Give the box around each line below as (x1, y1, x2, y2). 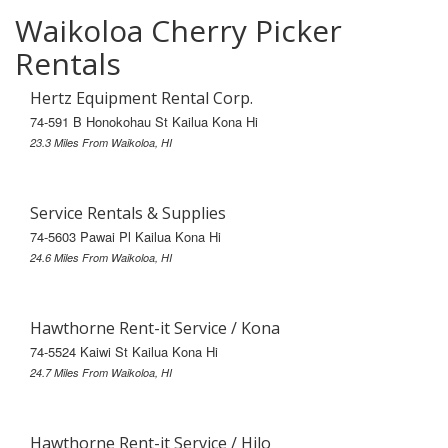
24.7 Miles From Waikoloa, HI (30, 364, 172, 380)
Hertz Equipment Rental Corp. (30, 86, 253, 109)
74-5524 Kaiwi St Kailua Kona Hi (30, 341, 218, 361)
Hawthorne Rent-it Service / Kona (30, 316, 280, 339)
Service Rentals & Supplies (30, 201, 226, 224)
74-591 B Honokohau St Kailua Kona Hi (30, 111, 258, 131)
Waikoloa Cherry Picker (15, 9, 342, 51)
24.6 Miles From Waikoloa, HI (30, 249, 172, 265)
